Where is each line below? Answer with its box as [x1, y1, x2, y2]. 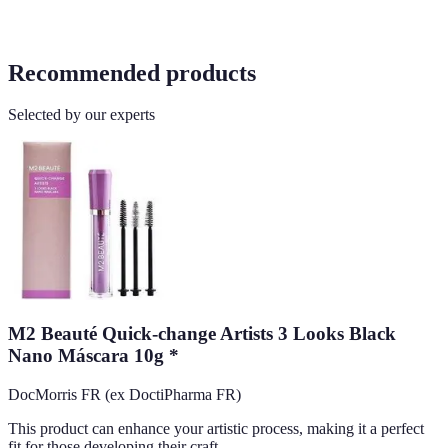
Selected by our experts [8, 106, 155, 124]
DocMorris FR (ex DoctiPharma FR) [8, 385, 241, 403]
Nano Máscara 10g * [8, 345, 179, 367]
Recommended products [8, 59, 256, 86]
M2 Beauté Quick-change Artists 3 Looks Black [8, 323, 396, 345]
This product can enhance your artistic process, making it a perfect [8, 419, 424, 437]
